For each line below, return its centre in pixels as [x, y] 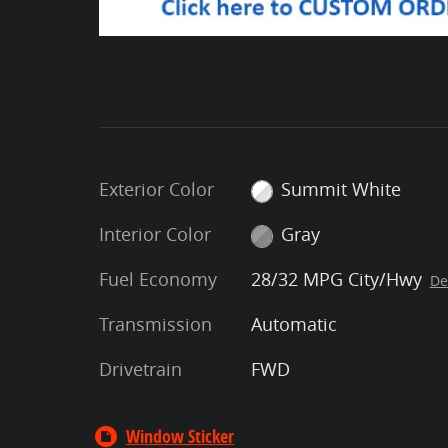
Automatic [293, 324]
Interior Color [155, 234]
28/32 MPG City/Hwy [336, 279]
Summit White [341, 189]
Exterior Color [156, 189]
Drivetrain [140, 369]
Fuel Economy [158, 279]
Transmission [155, 324]
